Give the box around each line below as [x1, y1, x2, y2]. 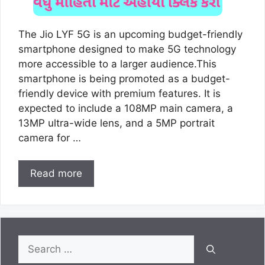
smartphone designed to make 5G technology [18, 43, 236, 55]
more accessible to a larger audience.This [18, 57, 216, 70]
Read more [30, 167, 82, 180]
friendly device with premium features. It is [18, 87, 221, 99]
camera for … [18, 131, 81, 144]
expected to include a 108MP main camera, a [18, 102, 233, 114]
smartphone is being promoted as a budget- [18, 72, 230, 85]
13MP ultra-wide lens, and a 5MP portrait [18, 117, 215, 129]
